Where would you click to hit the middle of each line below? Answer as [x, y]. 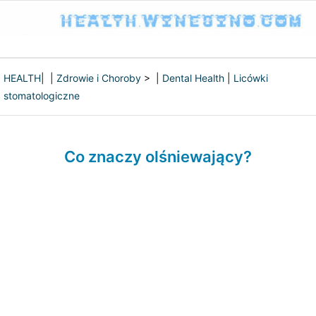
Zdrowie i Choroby [99, 78]
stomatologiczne [42, 96]
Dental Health [193, 78]
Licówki [251, 78]
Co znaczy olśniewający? [158, 157]
